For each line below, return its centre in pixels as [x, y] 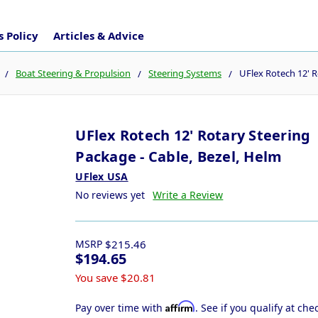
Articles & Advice [98, 35]
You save [97, 277]
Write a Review [188, 194]
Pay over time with [121, 307]
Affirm [181, 306]
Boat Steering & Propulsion [73, 73]
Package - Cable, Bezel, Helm [179, 156]
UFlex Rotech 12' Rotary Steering [193, 135]
